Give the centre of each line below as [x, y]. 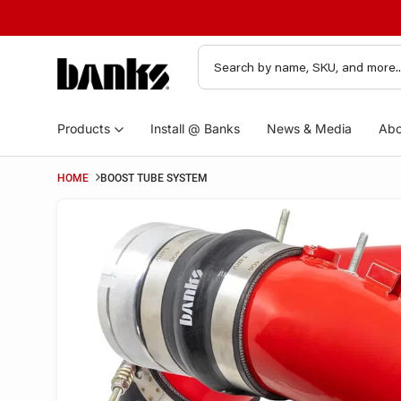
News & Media [309, 128]
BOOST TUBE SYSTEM [154, 178]
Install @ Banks [195, 128]
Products [84, 128]
